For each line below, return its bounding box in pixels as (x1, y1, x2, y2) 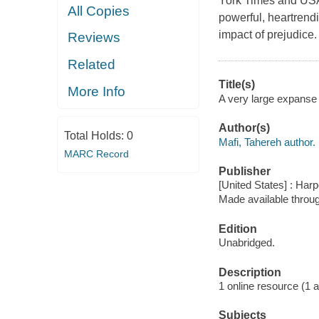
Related (68, 56, 116, 72)
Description (218, 266, 281, 278)
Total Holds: (63, 129, 127, 142)
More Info (68, 83, 126, 99)
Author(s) (218, 122, 270, 135)
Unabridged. (218, 236, 275, 249)
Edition (218, 222, 257, 235)
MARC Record (63, 147, 129, 159)
